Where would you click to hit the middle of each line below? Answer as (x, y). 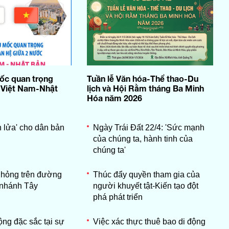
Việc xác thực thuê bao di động (149, 221)
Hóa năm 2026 (114, 98)
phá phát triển (118, 197)
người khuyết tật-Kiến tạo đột (145, 186)
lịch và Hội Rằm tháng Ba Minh (145, 88)
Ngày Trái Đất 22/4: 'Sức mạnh (148, 127)
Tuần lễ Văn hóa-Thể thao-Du (142, 78)
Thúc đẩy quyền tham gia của (146, 174)
